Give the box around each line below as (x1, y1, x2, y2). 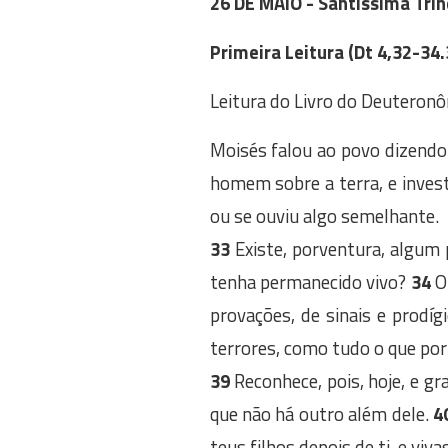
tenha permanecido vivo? (209, 268, 407, 296)
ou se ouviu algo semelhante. (209, 202, 439, 230)
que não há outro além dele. (209, 400, 429, 428)
